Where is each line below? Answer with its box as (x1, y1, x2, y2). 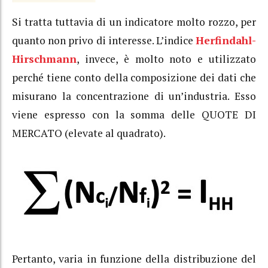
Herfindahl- (196, 33, 256, 47)
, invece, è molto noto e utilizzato (77, 51, 256, 66)
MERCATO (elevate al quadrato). (12, 126, 166, 140)
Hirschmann (12, 51, 77, 66)
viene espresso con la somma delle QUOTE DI (12, 107, 256, 121)
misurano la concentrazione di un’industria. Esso (12, 89, 256, 103)
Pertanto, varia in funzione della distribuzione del (12, 251, 256, 266)
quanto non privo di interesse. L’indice (12, 33, 196, 47)
